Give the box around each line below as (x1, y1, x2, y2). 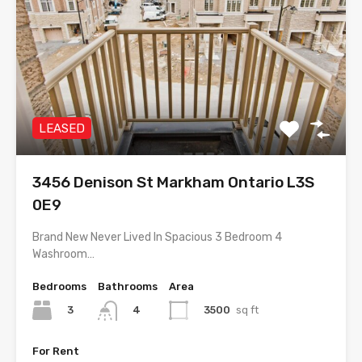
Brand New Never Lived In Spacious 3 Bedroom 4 (32, 230, 282, 245)
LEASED (39, 121, 85, 137)
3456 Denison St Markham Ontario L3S (32, 173, 314, 192)
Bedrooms (32, 280, 86, 293)
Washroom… (32, 247, 95, 262)
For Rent (32, 344, 79, 357)
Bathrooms (98, 280, 158, 293)
